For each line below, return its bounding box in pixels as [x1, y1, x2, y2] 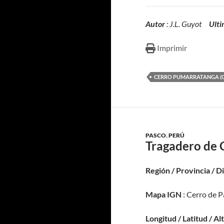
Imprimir [157, 43, 187, 52]
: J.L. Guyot [165, 19, 209, 28]
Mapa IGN [145, 189, 181, 199]
